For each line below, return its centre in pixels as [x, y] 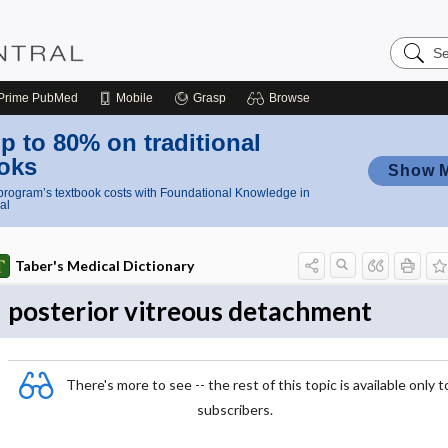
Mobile [134, 98]
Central [415, 75]
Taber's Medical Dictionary [104, 265]
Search [414, 43]
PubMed [53, 98]
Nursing [417, 59]
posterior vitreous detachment [189, 311]
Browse [289, 98]
